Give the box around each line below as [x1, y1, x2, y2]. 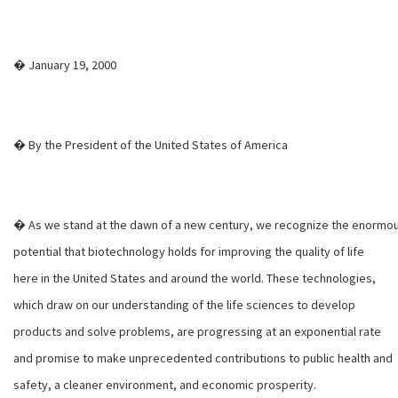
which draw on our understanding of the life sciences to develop [13, 297, 355, 313]
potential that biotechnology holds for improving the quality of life [13, 243, 364, 259]
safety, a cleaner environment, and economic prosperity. [13, 377, 316, 393]
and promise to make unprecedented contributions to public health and [13, 350, 393, 366]
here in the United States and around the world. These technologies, [13, 270, 376, 286]
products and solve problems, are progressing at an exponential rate [13, 323, 381, 339]
